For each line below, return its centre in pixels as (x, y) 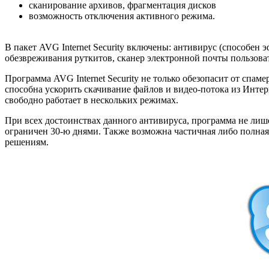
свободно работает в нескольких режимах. (92, 100)
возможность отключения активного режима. (122, 16)
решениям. (27, 142)
